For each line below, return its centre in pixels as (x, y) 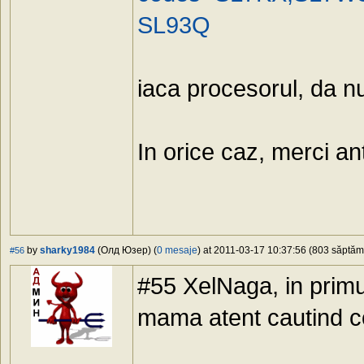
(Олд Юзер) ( (126, 251)
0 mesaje (177, 251)
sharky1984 (67, 251)
